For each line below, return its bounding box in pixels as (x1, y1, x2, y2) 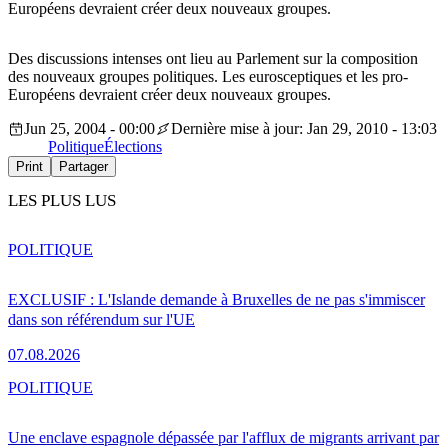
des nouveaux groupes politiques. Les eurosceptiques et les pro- (8, 68, 408, 86)
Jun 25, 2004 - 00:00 (24, 120, 155, 138)
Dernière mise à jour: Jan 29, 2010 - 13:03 (171, 120, 437, 138)
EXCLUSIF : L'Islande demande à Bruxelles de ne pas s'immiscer (8, 290, 425, 308)
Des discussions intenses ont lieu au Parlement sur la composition (8, 50, 418, 68)
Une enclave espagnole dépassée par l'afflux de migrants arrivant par (8, 428, 439, 446)
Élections (104, 138, 162, 156)
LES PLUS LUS (8, 191, 116, 211)
